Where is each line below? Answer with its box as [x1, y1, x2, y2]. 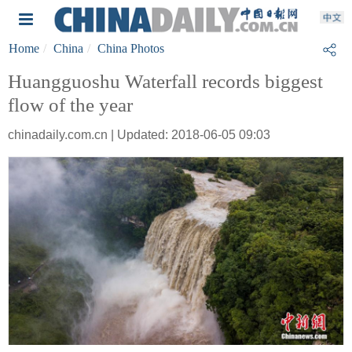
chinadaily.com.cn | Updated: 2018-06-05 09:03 [8, 128, 270, 141]
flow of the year [8, 94, 133, 115]
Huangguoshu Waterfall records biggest [8, 71, 323, 92]
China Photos [97, 42, 164, 55]
